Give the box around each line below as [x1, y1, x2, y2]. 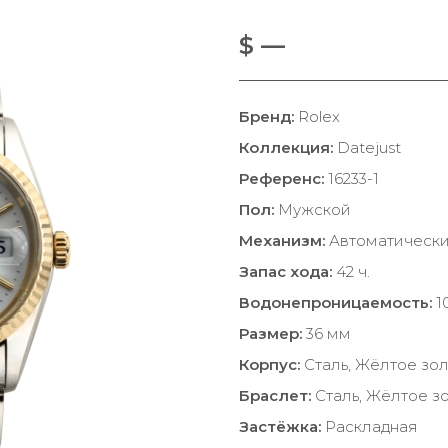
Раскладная [321, 417, 418, 436]
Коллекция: [239, 138, 333, 157]
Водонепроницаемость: [239, 293, 432, 312]
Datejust [333, 138, 401, 157]
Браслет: [239, 386, 311, 405]
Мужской [274, 200, 351, 219]
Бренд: [239, 107, 294, 126]
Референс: [239, 169, 324, 188]
